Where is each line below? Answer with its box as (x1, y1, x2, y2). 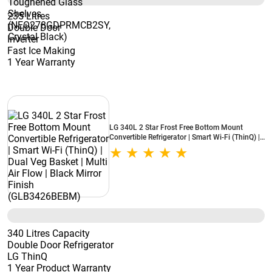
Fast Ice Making (7, 45, 75, 56)
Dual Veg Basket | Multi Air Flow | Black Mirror (109, 143, 260, 151)
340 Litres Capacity (7, 228, 90, 239)
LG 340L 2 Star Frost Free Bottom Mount (109, 123, 243, 132)
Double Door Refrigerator (7, 239, 114, 251)
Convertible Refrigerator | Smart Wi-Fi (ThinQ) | (109, 133, 260, 141)
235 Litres (7, 10, 50, 22)
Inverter (7, 33, 39, 45)
